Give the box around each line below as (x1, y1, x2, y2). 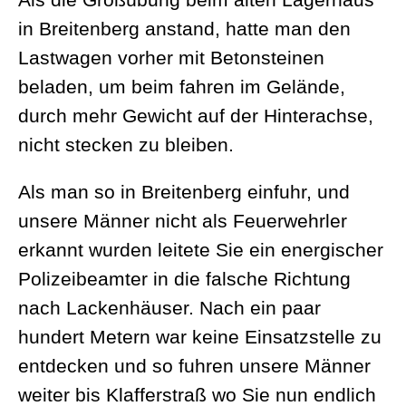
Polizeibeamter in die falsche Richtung (18, 268, 351, 289)
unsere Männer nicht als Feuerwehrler (18, 210, 347, 231)
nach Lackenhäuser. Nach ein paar (18, 297, 321, 318)
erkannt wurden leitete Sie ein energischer (18, 239, 383, 260)
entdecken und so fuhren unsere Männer (18, 355, 371, 376)
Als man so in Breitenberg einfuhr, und (18, 181, 350, 202)
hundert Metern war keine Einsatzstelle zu (18, 326, 382, 347)
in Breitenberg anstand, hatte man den (18, 18, 351, 39)
